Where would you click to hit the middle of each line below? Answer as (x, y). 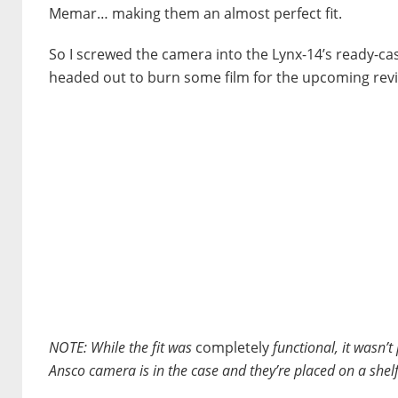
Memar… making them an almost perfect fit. (195, 14)
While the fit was (141, 348)
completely (234, 348)
